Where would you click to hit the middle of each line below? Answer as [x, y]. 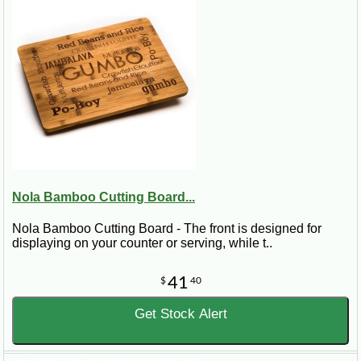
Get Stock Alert [180, 313]
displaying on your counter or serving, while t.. [142, 243]
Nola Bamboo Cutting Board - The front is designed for [167, 228]
